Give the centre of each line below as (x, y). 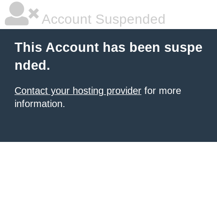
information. (40, 104)
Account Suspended (102, 19)
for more (161, 91)
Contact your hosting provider (78, 91)
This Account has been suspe (108, 47)
